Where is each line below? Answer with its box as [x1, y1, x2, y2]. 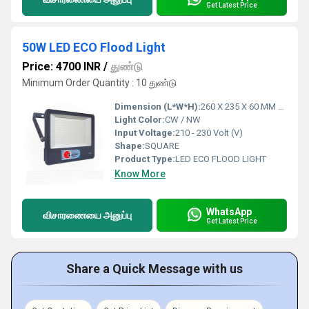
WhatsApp [206, 206, 252, 217]
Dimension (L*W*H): [114, 101, 201, 112]
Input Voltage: [114, 128, 175, 138]
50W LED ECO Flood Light [22, 40, 166, 54]
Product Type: [114, 154, 175, 164]
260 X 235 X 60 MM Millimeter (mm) [201, 101, 278, 112]
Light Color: [114, 114, 165, 125]
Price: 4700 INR [22, 60, 101, 73]
